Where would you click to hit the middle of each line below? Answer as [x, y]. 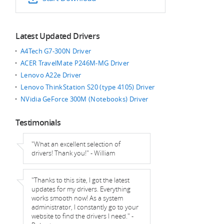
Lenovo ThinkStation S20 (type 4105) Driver [88, 87]
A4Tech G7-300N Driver [56, 51]
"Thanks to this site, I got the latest [80, 180]
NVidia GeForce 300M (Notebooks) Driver [84, 99]
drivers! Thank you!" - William [73, 153]
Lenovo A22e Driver [51, 75]
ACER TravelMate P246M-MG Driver [75, 63]
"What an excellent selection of [76, 144]
